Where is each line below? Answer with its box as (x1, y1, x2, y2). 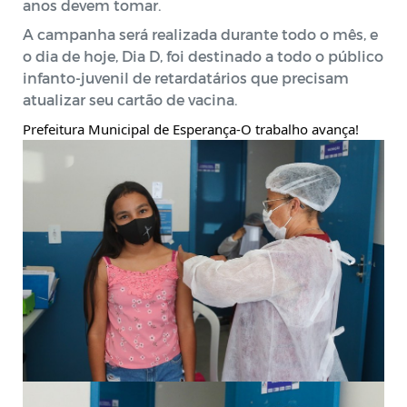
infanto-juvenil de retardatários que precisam (23, 68, 349, 86)
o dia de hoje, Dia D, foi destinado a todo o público (23, 46, 383, 65)
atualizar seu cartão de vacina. (23, 90, 241, 108)
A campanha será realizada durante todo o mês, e (23, 25, 378, 43)
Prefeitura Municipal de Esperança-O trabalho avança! (23, 119, 359, 138)
